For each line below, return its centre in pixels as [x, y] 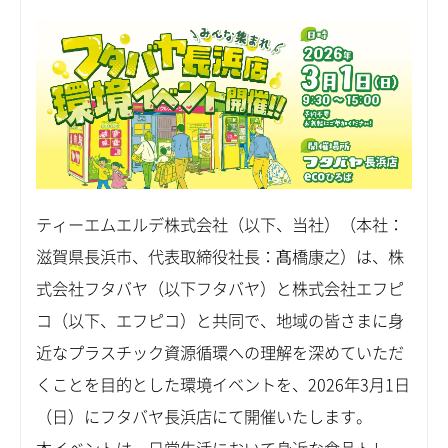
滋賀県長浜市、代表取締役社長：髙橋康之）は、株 [220, 257]
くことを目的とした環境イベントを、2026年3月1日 [223, 385]
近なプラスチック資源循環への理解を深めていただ [220, 353]
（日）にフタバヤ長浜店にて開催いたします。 [204, 417]
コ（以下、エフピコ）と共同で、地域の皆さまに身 [220, 321]
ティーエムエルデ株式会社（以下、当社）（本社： [220, 225]
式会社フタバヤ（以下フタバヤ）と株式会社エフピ [220, 289]
